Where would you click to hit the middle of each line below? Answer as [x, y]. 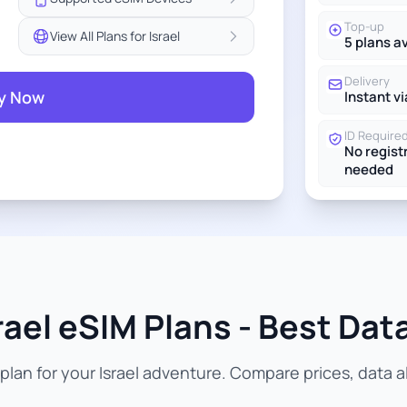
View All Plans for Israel [115, 36]
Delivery [367, 81]
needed [369, 169]
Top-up [364, 26]
